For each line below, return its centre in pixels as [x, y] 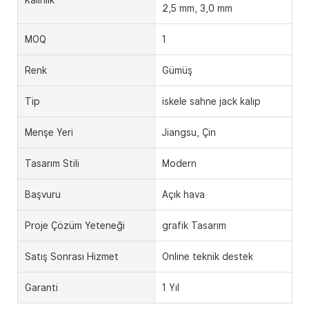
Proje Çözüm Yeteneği [75, 225]
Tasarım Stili [52, 163]
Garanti [41, 287]
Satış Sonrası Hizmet [72, 256]
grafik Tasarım [194, 225]
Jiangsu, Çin [189, 132]
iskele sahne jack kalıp [211, 101]
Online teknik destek [207, 256]
